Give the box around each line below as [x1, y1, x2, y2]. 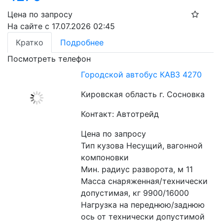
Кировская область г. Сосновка [81, 89, 205, 99]
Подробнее [60, 37, 104, 47]
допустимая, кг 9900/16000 [81, 188, 192, 198]
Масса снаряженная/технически [81, 176, 208, 186]
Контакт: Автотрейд [81, 109, 159, 119]
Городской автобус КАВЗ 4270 [81, 70, 202, 79]
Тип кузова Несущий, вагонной [81, 141, 203, 150]
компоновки [81, 152, 132, 162]
